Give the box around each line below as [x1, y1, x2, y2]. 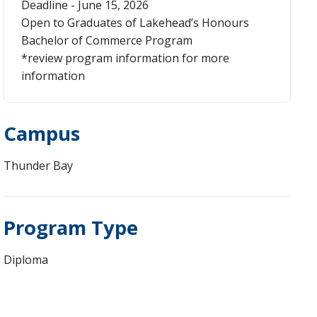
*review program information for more [21, 50, 229, 66]
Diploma [3, 251, 48, 267]
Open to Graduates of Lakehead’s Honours [21, 14, 249, 30]
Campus [3, 119, 80, 146]
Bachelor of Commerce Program [21, 32, 192, 48]
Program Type [3, 213, 138, 241]
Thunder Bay [3, 157, 73, 173]
